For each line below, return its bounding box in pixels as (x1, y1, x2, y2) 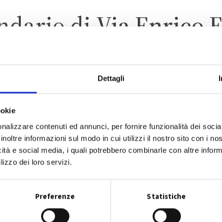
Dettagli (97, 74, 125, 83)
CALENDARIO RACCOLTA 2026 (35, 166, 187, 184)
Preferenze (35, 191, 75, 202)
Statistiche (147, 191, 186, 202)
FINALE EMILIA (49, 74, 173, 101)
